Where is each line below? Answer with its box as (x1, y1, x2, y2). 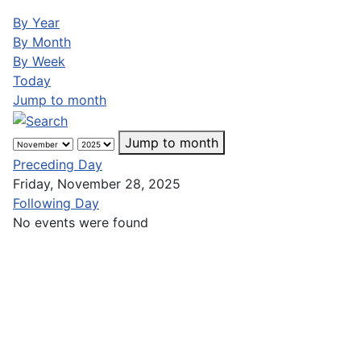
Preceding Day (13, 156, 102, 172)
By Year (13, 15, 60, 31)
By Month (13, 34, 71, 50)
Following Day (13, 194, 99, 211)
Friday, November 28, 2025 (13, 175, 180, 192)
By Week (13, 53, 65, 69)
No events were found (13, 214, 148, 230)
